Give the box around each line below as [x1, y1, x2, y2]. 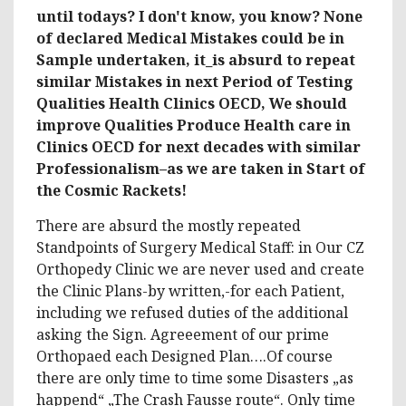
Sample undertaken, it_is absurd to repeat [36, 49, 355, 70]
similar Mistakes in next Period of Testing [36, 71, 353, 92]
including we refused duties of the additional [36, 302, 348, 323]
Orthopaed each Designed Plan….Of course [36, 345, 333, 366]
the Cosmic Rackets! [36, 179, 187, 200]
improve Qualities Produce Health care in [36, 114, 351, 135]
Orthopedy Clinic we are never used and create [36, 258, 364, 279]
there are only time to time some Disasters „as [36, 367, 353, 388]
